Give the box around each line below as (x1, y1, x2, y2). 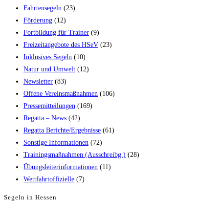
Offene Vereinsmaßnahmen (23, 90, 98, 98)
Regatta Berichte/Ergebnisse (23, 127, 101, 134)
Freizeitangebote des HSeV (23, 41, 98, 49)
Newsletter (23, 78, 53, 86)
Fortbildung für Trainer (23, 29, 89, 37)
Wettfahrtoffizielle (23, 175, 74, 183)
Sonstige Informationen (23, 139, 88, 147)
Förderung (23, 17, 52, 24)
